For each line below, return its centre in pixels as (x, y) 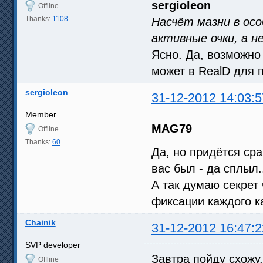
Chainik (40, 222)
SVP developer (53, 245)
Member (41, 114)
